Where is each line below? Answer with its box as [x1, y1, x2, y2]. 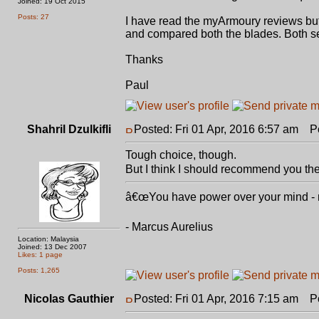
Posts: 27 [18, 13, 49, 21]
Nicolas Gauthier [24, 293, 114, 305]
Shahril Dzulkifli [27, 123, 111, 135]
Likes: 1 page [18, 251, 63, 258]
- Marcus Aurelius [125, 221, 213, 233]
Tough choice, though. [125, 149, 236, 161]
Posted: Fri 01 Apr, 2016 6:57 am [134, 123, 298, 135]
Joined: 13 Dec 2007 [18, 243, 87, 251]
